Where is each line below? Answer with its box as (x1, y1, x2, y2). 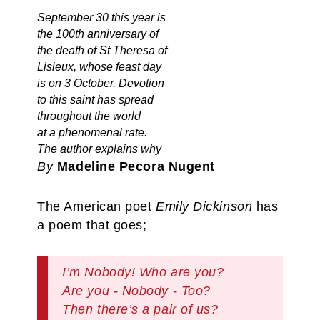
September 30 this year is (37, 11, 166, 24)
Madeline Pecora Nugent (56, 159, 215, 174)
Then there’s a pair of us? (62, 302, 219, 316)
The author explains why (37, 143, 162, 155)
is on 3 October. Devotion (37, 77, 165, 89)
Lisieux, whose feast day (37, 61, 162, 73)
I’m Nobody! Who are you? (62, 265, 224, 279)
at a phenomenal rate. (37, 126, 148, 139)
